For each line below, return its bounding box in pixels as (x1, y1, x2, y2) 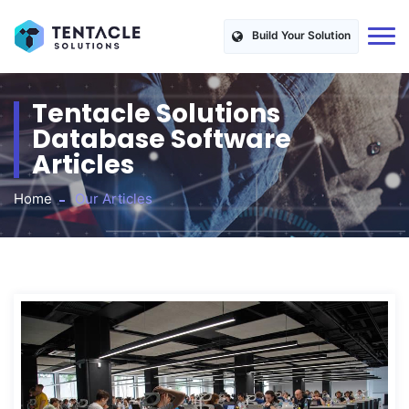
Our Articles (75, 190, 152, 207)
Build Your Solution (252, 28, 351, 43)
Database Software (32, 121, 291, 157)
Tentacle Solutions (32, 96, 280, 131)
